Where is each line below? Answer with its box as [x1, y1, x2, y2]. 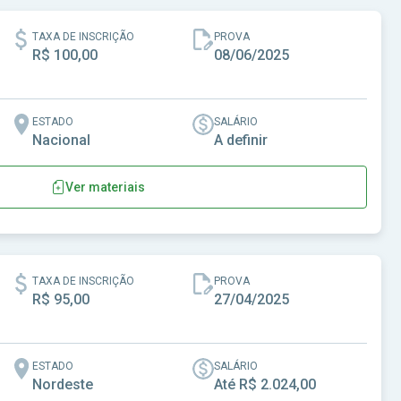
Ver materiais [65, 179, 145, 194]
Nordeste [32, 376, 93, 393]
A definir [214, 132, 268, 149]
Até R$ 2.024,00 [214, 376, 316, 393]
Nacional [32, 132, 90, 149]
